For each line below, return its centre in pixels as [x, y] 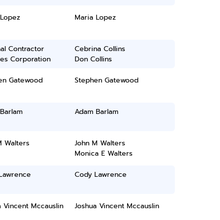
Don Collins [94, 59]
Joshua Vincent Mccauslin [117, 206]
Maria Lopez [96, 17]
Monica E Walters [104, 153]
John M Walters [100, 143]
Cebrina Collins [100, 49]
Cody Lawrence [101, 175]
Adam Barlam [97, 112]
